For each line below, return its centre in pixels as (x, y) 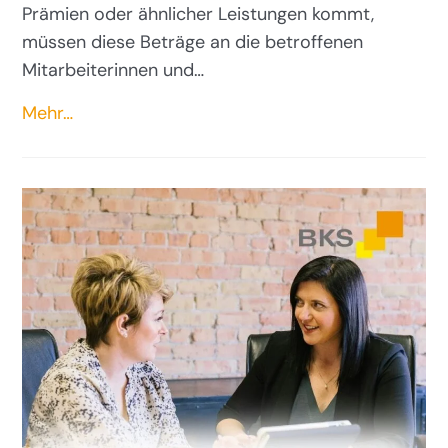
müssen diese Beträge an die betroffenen (193, 42)
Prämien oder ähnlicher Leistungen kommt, (198, 14)
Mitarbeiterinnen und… (113, 70)
